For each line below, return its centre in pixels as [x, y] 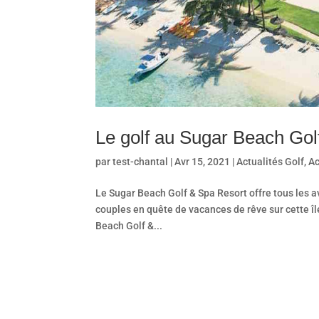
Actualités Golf [271, 161]
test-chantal [141, 161]
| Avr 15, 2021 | [203, 161]
